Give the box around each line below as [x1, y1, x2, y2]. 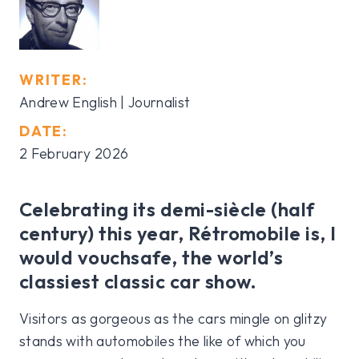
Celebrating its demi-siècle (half [19, 197, 315, 222]
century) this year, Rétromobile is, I [19, 221, 337, 246]
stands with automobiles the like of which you [19, 332, 306, 351]
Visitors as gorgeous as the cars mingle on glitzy [19, 309, 328, 329]
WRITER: [19, 71, 88, 90]
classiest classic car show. [19, 269, 257, 294]
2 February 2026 [19, 144, 129, 163]
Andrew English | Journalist [19, 93, 191, 112]
